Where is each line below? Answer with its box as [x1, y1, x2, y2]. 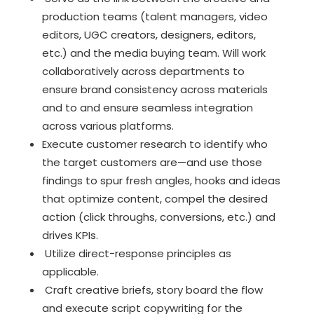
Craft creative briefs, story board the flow [41, 282, 263, 297]
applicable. [41, 264, 99, 279]
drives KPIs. [41, 227, 98, 243]
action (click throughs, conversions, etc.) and [41, 209, 275, 224]
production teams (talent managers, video [41, 8, 268, 24]
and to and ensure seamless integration [41, 100, 253, 115]
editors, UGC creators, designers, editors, [41, 27, 256, 42]
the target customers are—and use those [41, 154, 262, 170]
